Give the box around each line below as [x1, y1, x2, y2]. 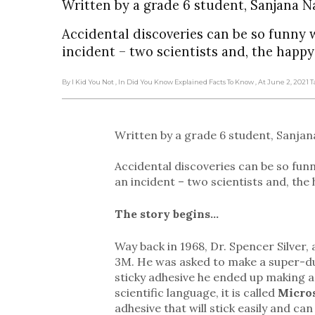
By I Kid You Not [62, 77, 114, 86]
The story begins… [114, 206, 219, 221]
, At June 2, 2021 [255, 77, 309, 86]
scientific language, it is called [114, 285, 278, 300]
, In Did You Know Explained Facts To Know [115, 77, 255, 86]
